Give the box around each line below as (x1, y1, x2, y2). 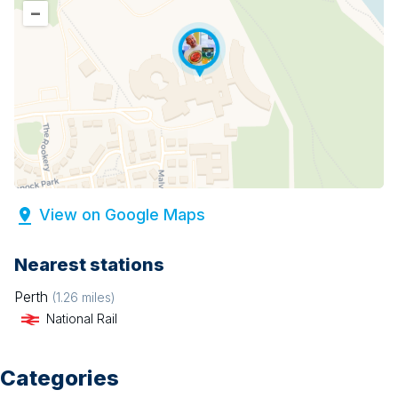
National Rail (46, 311, 117, 327)
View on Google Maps (39, 205, 205, 225)
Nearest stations (14, 254, 164, 276)
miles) (78, 290, 115, 306)
